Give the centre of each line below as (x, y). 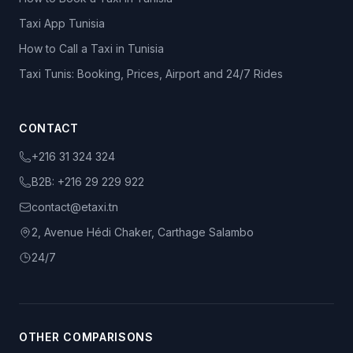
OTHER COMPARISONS (86, 337)
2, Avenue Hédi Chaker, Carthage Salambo (143, 232)
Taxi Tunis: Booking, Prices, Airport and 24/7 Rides (151, 74)
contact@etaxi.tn (75, 207)
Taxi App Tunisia (62, 23)
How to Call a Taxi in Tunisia (91, 48)
